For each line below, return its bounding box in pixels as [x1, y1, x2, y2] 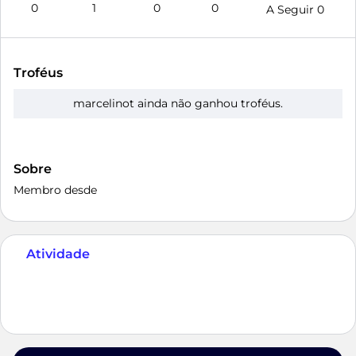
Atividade [26, 246, 90, 261]
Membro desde [14, 183, 97, 197]
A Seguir [265, 2, 317, 17]
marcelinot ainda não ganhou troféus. [73, 96, 283, 110]
